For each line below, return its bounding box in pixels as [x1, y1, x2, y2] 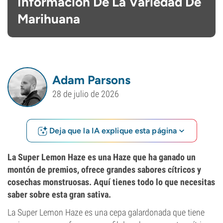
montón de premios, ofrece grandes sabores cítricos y [7, 164, 201, 175]
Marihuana [17, 11, 80, 27]
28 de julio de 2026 [52, 89, 119, 100]
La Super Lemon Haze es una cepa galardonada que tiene [7, 207, 205, 218]
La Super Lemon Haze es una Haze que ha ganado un [7, 152, 196, 162]
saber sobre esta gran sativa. [7, 189, 111, 200]
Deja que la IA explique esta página [49, 125, 177, 135]
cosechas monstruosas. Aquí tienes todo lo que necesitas [7, 177, 215, 187]
